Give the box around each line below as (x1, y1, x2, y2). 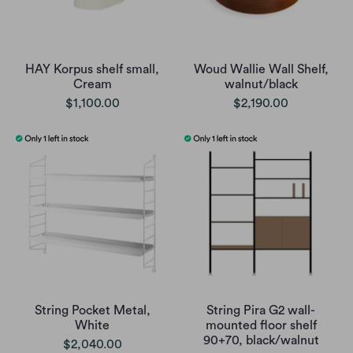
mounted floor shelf (205, 318, 317, 332)
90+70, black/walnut (203, 333, 319, 347)
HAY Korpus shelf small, (25, 62, 159, 76)
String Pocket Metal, (34, 303, 150, 317)
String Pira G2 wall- (206, 303, 315, 317)
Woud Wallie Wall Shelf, (193, 62, 329, 76)
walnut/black (224, 77, 298, 91)
